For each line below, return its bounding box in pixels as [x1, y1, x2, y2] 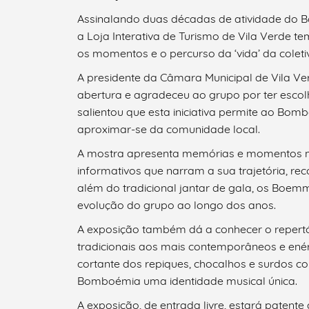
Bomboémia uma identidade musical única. [77, 274, 297, 288]
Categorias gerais [154, 230, 259, 246]
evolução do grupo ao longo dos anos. [77, 198, 276, 212]
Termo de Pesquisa [154, 147, 266, 163]
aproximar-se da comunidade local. [77, 122, 260, 137]
